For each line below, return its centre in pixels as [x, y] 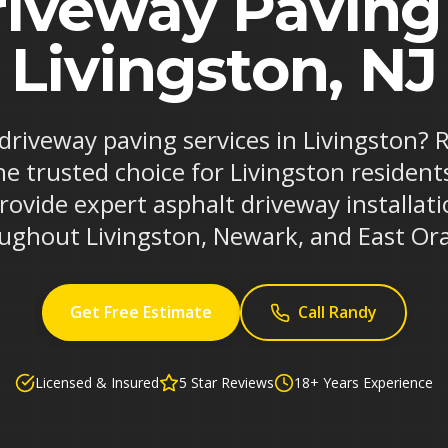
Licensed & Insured [97, 382]
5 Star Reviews [226, 382]
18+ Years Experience [363, 382]
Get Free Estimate [140, 312]
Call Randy [337, 312]
